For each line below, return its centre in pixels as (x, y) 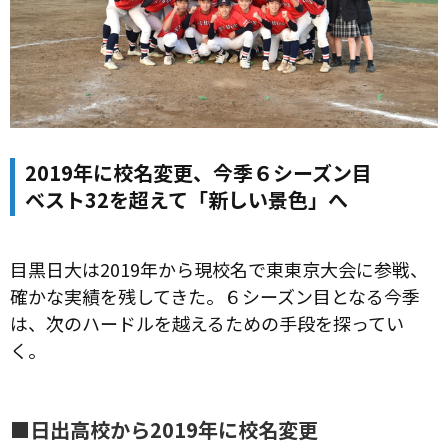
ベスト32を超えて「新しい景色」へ (186, 199)
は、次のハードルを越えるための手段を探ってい (207, 322)
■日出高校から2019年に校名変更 (164, 429)
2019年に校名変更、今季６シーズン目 (198, 172)
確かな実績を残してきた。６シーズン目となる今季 (215, 295)
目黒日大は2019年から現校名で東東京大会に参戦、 (219, 268)
